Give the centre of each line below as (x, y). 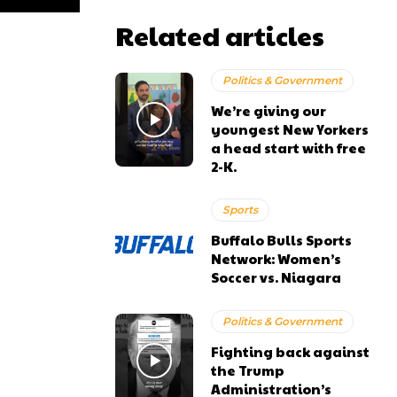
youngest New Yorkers (290, 129)
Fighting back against (291, 351)
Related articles (220, 35)
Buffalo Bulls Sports (282, 240)
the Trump (248, 370)
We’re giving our (269, 110)
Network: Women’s (276, 259)
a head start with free (289, 148)
